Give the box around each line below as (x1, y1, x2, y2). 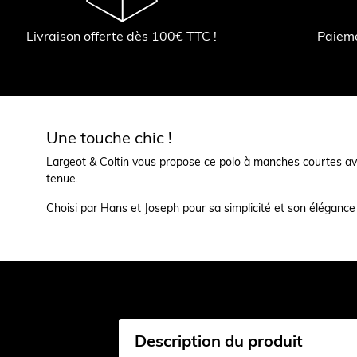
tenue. (45, 171, 78, 186)
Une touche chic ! (45, 127, 172, 148)
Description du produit (134, 331, 303, 351)
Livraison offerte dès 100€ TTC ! (26, 28, 218, 45)
